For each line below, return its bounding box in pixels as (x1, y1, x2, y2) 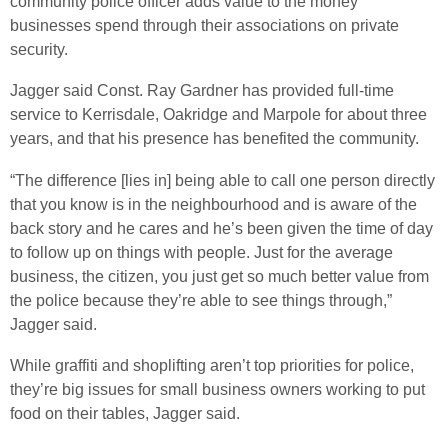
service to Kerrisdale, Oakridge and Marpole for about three (10, 106, 427, 124)
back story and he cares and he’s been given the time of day (10, 219, 433, 237)
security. (10, 40, 68, 58)
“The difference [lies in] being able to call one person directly (10, 171, 435, 189)
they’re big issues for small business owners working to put (10, 381, 425, 399)
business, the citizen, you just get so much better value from (10, 267, 429, 285)
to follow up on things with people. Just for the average (10, 243, 393, 261)
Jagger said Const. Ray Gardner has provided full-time (10, 82, 394, 100)
